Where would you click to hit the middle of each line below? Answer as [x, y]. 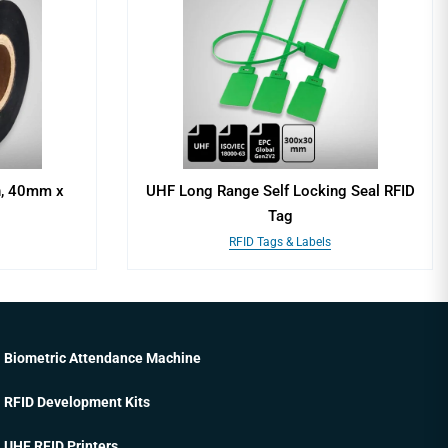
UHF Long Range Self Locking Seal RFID [280, 191]
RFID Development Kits [77, 402]
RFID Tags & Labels [280, 242]
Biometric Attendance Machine [103, 358]
